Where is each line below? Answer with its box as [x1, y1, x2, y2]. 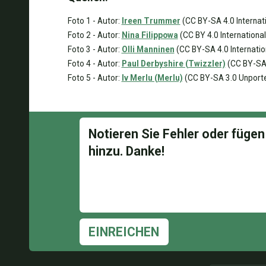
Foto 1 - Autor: [67, 16, 122, 26]
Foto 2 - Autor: [67, 30, 122, 40]
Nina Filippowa [121, 30, 178, 40]
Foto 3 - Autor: [67, 45, 122, 54]
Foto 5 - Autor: [67, 73, 122, 83]
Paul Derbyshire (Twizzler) [121, 59, 226, 68]
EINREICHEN [88, 224, 159, 239]
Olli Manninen [121, 45, 175, 54]
